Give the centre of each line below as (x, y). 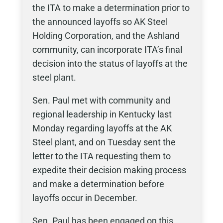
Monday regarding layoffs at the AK (102, 128)
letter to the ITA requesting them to (101, 156)
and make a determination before (98, 184)
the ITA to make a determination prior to (111, 8)
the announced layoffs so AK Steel (100, 22)
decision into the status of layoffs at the (110, 63)
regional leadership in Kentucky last (102, 114)
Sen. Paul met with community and (101, 100)
